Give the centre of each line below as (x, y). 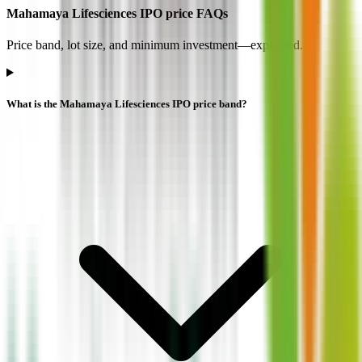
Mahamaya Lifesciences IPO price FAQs (117, 13)
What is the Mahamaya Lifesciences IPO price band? (127, 104)
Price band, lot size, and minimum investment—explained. (155, 45)
